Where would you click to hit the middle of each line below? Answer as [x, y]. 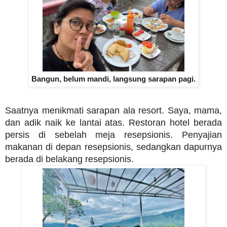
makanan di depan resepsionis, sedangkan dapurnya [113, 147]
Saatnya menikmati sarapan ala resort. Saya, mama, [113, 110]
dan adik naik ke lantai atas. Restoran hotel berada [113, 122]
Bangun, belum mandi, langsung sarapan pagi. [113, 79]
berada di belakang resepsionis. [69, 159]
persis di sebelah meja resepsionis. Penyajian [113, 135]
